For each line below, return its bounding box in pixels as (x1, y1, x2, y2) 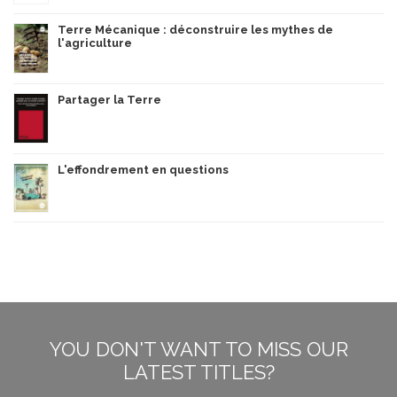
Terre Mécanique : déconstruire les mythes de (58, 22, 333, 36)
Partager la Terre (58, 92, 161, 106)
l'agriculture (58, 35, 132, 50)
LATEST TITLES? (122, 360, 275, 384)
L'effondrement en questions (58, 162, 229, 176)
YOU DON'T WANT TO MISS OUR (49, 337, 348, 361)
